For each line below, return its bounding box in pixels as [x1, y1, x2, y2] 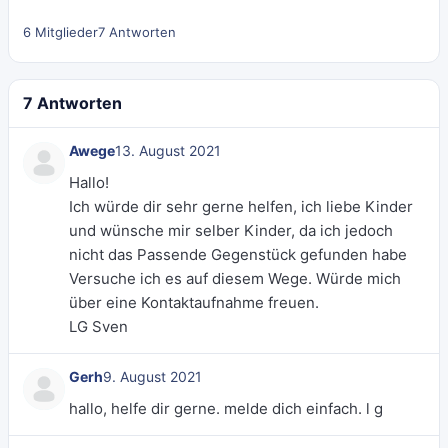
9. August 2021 [103, 368, 202, 385]
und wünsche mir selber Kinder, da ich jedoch [69, 221, 393, 240]
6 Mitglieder [23, 24, 98, 40]
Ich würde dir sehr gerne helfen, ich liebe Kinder [69, 197, 413, 216]
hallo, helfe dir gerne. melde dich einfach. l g [69, 399, 383, 418]
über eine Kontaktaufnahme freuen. [69, 293, 319, 312]
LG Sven [69, 317, 128, 336]
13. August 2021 [115, 142, 221, 159]
